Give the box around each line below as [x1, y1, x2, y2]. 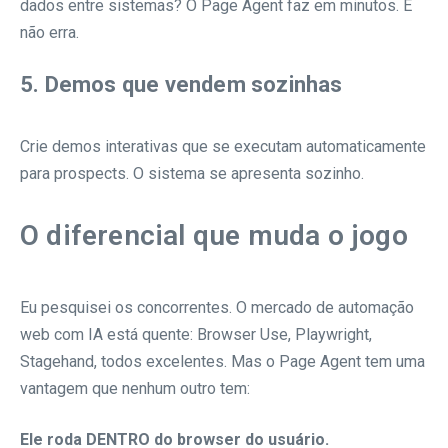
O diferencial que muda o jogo [20, 219, 408, 253]
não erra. [20, 23, 79, 43]
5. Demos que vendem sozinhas [20, 72, 343, 98]
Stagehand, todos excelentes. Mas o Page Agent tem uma [20, 352, 425, 372]
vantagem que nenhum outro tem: [20, 379, 250, 399]
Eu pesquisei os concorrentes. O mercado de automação [20, 298, 414, 318]
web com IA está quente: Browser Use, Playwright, [20, 325, 372, 345]
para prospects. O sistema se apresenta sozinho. [20, 164, 364, 184]
